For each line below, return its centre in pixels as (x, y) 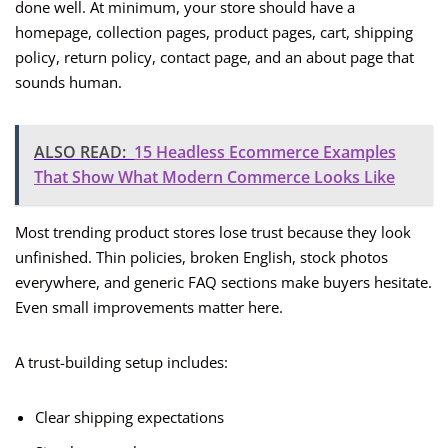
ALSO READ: (80, 152)
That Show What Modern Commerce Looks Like (214, 177)
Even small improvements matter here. (149, 307)
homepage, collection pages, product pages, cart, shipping (214, 32)
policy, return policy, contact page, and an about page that (214, 57)
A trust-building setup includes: (121, 362)
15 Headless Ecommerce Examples (265, 152)
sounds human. (68, 82)
